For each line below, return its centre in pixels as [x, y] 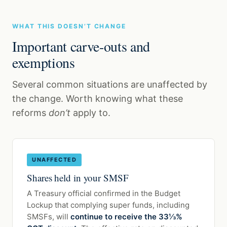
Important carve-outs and [81, 46]
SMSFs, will [49, 217]
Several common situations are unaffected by [110, 85]
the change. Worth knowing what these [98, 99]
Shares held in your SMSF [78, 178]
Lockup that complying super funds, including [108, 205]
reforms [30, 113]
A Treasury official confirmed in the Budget [104, 194]
